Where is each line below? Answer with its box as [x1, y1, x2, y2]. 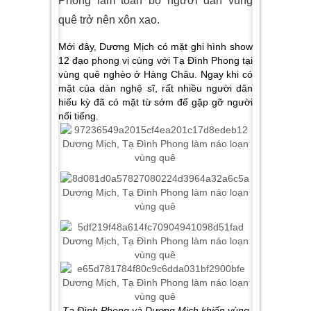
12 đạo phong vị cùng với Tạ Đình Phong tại [58, 55, 253, 66]
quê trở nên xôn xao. [58, 14, 160, 26]
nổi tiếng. [58, 110, 99, 121]
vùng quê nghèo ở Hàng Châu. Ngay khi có [58, 69, 253, 80]
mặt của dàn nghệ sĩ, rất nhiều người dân [58, 83, 253, 94]
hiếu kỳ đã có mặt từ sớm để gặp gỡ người [58, 96, 253, 108]
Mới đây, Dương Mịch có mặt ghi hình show [58, 41, 253, 52]
